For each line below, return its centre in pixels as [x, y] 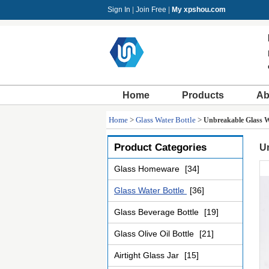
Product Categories [160, 147]
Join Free [151, 10]
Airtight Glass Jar [148, 255]
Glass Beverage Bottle [158, 212]
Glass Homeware [148, 169]
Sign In [119, 10]
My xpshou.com [199, 10]
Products [203, 95]
